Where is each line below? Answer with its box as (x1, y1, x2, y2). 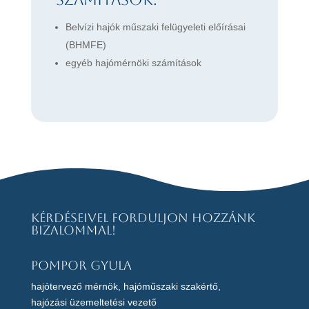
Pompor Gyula (30, 258, 132, 273)
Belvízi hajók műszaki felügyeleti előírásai (65, 21, 246, 33)
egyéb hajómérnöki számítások (65, 57, 201, 69)
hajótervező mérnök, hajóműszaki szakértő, (30, 281, 221, 292)
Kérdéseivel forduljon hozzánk (30, 210, 255, 226)
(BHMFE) (65, 39, 106, 51)
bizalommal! (30, 223, 116, 238)
